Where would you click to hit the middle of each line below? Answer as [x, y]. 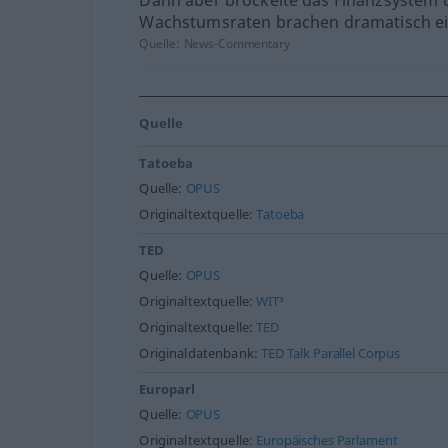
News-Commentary [236, 44]
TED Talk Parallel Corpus [331, 354]
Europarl [167, 390]
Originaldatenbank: [200, 354]
